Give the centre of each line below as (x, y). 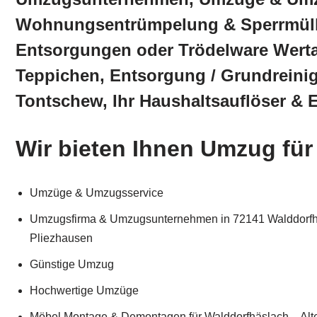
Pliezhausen (61, 238)
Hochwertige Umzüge (84, 291)
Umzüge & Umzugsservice (97, 193)
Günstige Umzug (72, 265)
